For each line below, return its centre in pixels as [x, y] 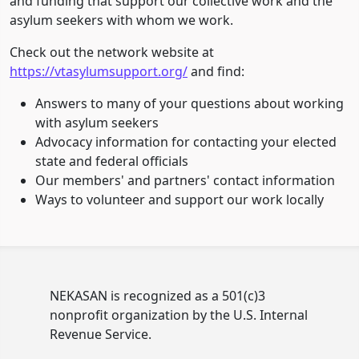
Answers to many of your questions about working [190, 103]
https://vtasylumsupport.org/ [99, 71]
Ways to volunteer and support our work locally [179, 200]
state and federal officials [112, 161]
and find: [216, 71]
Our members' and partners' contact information [185, 180]
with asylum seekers [97, 123]
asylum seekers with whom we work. [121, 20]
